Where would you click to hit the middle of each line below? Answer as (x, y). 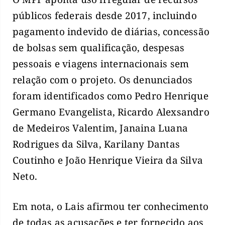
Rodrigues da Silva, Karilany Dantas (96, 144)
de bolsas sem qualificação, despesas (99, 47)
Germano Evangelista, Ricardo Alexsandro (111, 112)
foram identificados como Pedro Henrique (110, 96)
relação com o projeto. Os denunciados (103, 80)
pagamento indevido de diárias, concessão (111, 31)
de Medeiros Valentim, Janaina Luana (100, 128)
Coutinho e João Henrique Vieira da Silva (108, 160)
